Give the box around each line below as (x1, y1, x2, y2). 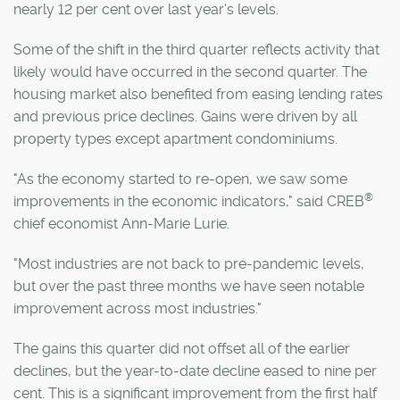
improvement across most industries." (13, 300, 262, 317)
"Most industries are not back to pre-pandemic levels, (13, 255, 364, 272)
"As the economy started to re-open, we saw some (13, 171, 347, 187)
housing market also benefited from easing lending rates (13, 86, 383, 103)
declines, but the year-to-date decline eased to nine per (13, 362, 377, 379)
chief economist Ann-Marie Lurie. (13, 215, 229, 232)
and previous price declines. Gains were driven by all (13, 108, 357, 125)
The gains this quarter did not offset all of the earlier (13, 340, 350, 357)
